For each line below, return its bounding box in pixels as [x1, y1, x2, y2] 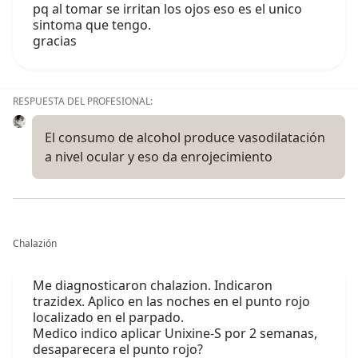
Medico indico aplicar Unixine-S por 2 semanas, [33, 324, 317, 343]
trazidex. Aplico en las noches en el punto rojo [33, 292, 310, 311]
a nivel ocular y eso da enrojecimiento [45, 148, 272, 166]
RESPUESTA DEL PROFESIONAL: [13, 94, 153, 109]
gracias [33, 32, 77, 50]
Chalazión [13, 237, 57, 251]
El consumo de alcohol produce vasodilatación [45, 129, 325, 147]
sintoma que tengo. [33, 16, 151, 34]
